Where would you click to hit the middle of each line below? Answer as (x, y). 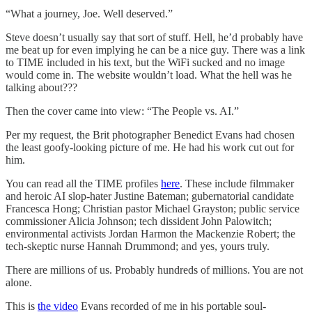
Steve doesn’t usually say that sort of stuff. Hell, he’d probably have (154, 37)
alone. (19, 282)
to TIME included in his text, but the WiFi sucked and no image (145, 62)
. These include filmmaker (237, 183)
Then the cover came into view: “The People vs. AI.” (122, 111)
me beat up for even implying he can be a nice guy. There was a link (155, 49)
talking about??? (41, 87)
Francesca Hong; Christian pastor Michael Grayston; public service (153, 208)
